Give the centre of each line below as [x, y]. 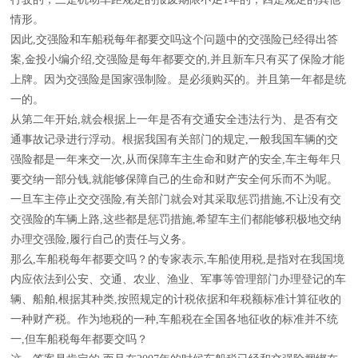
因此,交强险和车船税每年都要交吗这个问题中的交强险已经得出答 [174, 40]
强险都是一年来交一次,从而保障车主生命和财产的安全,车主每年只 [176, 159]
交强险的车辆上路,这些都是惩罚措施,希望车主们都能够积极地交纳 [176, 219]
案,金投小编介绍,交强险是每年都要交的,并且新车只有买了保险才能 [177, 60]
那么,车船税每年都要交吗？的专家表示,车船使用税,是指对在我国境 [177, 259]
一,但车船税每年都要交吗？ [79, 339]
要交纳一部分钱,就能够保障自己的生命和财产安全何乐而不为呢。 [174, 179]
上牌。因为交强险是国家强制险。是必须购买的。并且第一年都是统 [178, 80]
